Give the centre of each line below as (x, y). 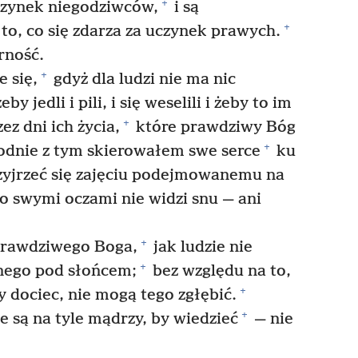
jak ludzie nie (201, 247)
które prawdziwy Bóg (214, 127)
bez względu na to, (220, 271)
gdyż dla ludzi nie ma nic (142, 79)
